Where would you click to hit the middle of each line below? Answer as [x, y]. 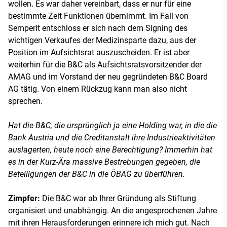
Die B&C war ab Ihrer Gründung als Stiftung [119, 198]
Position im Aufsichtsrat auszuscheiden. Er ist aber [99, 52]
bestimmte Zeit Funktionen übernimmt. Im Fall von [98, 16]
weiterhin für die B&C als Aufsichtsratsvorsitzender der [105, 64]
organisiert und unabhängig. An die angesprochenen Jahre [112, 210]
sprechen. [25, 101]
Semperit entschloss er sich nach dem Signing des [98, 28]
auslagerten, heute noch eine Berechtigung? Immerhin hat [110, 149]
